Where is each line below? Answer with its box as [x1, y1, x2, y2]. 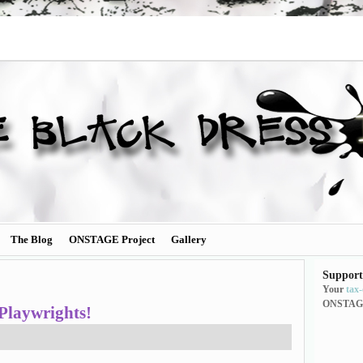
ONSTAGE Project [69, 233, 155, 246]
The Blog [11, 233, 53, 246]
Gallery [171, 233, 207, 246]
